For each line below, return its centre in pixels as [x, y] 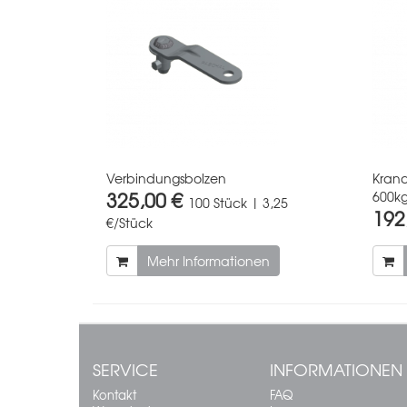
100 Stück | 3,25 [238, 202]
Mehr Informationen [208, 260]
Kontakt [114, 394]
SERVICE [125, 369]
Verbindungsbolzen [166, 178]
